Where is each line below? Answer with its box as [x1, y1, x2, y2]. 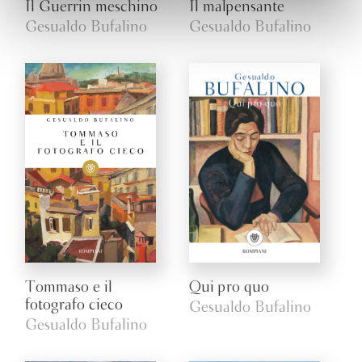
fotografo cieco [25, 297, 124, 313]
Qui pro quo [189, 280, 269, 295]
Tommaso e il [25, 280, 113, 295]
